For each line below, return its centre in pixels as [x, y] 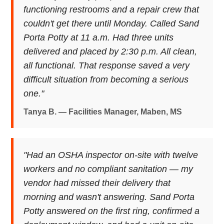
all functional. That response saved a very [107, 65]
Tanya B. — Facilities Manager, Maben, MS [103, 112]
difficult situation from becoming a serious [106, 79]
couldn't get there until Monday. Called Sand [111, 23]
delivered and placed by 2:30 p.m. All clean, [110, 51]
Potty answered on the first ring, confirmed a [112, 211]
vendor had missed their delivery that [97, 183]
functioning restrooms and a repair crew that [111, 9]
